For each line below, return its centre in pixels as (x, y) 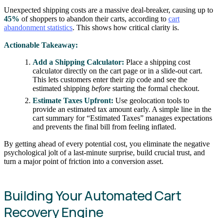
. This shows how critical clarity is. (126, 27)
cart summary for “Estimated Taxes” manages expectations (123, 118)
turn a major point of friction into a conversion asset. (84, 162)
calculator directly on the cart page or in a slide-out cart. (118, 71)
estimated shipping (62, 89)
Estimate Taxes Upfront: (73, 100)
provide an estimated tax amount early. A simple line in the (122, 109)
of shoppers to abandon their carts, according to (94, 18)
